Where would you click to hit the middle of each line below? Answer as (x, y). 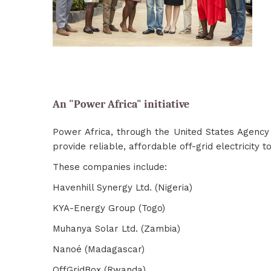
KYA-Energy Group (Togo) (109, 208)
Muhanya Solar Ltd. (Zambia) (116, 229)
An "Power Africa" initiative (121, 104)
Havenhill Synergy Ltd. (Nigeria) (122, 188)
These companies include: (110, 167)
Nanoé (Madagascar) (99, 249)
